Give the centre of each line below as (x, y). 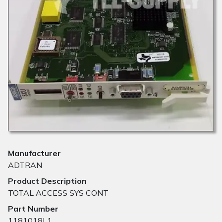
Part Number (33, 209)
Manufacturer (34, 153)
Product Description (47, 181)
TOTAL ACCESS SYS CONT (58, 193)
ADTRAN (25, 165)
